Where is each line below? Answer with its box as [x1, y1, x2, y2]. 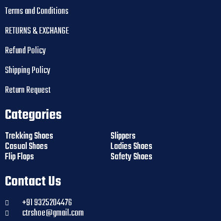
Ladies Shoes [110, 140, 152, 154]
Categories [5, 105, 62, 126]
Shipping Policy [5, 64, 50, 78]
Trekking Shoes [5, 129, 53, 144]
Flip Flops [5, 150, 34, 164]
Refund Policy [5, 44, 46, 58]
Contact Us [5, 171, 61, 192]
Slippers [110, 129, 136, 144]
